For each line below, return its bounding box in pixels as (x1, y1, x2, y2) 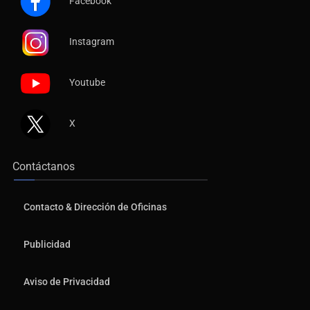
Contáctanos (12, 159, 75, 173)
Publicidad (24, 238, 71, 250)
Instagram (69, 35, 114, 47)
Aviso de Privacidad (24, 275, 110, 287)
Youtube (69, 76, 105, 88)
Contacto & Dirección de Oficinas (24, 201, 167, 212)
